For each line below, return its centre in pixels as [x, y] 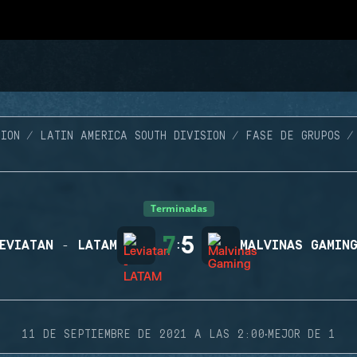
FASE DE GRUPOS [292, 136]
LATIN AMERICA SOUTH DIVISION [132, 136]
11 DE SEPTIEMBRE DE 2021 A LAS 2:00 [143, 335]
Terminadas [178, 208]
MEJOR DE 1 [302, 335]
